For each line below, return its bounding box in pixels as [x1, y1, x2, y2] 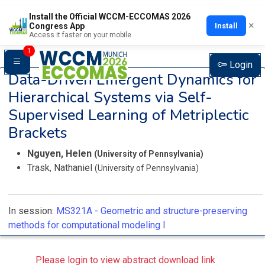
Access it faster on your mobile [28, 31, 131, 39]
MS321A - [56, 205, 98, 216]
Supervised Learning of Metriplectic [8, 105, 249, 125]
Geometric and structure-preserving [101, 205, 247, 216]
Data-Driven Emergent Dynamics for [8, 69, 257, 90]
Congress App [28, 21, 85, 31]
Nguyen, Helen [27, 148, 94, 159]
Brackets [8, 122, 67, 143]
